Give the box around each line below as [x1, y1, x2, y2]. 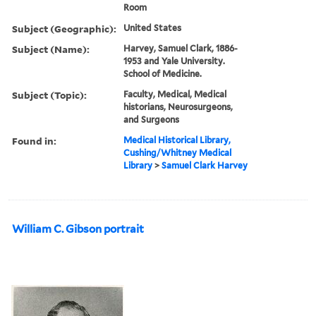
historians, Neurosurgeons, [123, 101, 233, 112]
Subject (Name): [12, 42, 90, 56]
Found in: [12, 133, 56, 147]
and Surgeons [123, 114, 180, 125]
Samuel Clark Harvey [162, 159, 248, 171]
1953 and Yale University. [123, 55, 226, 66]
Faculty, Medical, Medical [123, 88, 227, 99]
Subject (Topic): [12, 87, 87, 102]
